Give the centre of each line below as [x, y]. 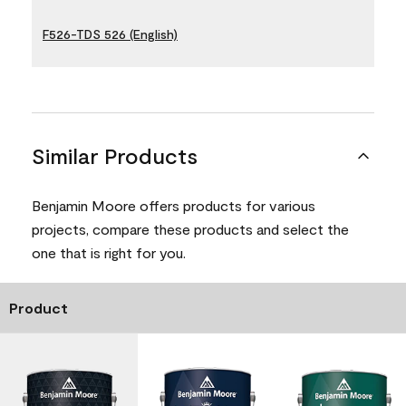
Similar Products [115, 155]
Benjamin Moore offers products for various [174, 205]
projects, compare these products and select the [190, 229]
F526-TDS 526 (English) [110, 34]
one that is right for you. [109, 252]
